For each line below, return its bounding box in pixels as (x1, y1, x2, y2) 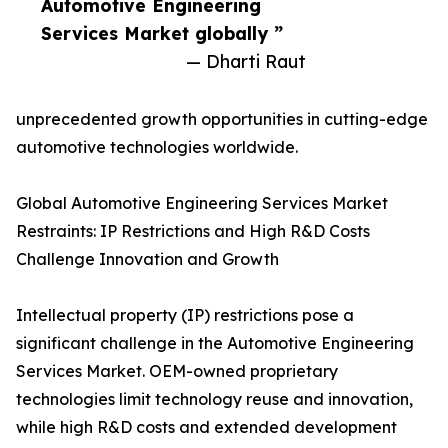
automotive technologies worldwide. (16, 137, 298, 158)
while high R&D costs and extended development (16, 417, 397, 438)
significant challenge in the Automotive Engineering (16, 333, 414, 354)
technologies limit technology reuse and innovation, (16, 389, 413, 410)
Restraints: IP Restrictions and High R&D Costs (16, 221, 370, 242)
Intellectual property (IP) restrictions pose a (16, 305, 354, 326)
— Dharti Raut (186, 50, 306, 73)
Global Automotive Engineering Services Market (16, 193, 388, 214)
